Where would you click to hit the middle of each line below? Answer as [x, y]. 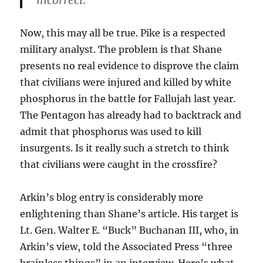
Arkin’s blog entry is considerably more [112, 197]
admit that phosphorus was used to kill [111, 131]
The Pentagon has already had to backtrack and [131, 115]
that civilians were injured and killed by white [126, 82]
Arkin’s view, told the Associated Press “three [127, 247]
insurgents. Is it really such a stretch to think [125, 148]
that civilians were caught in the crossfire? [119, 164]
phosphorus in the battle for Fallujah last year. [128, 99]
